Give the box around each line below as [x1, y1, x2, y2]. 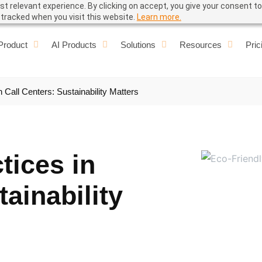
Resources [179, 40, 222, 50]
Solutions [120, 40, 156, 50]
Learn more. [136, 12, 181, 22]
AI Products [51, 40, 96, 50]
